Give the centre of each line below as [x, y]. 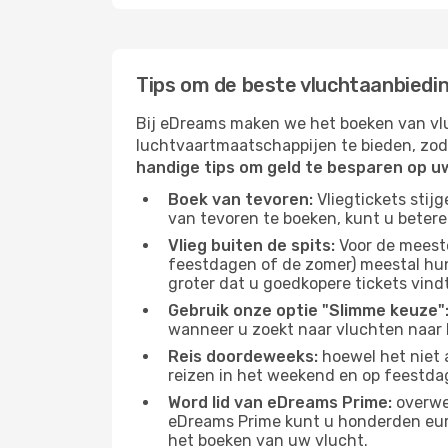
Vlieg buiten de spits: [251, 245]
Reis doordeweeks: [243, 356]
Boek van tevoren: [240, 199]
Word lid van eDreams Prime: [280, 402]
